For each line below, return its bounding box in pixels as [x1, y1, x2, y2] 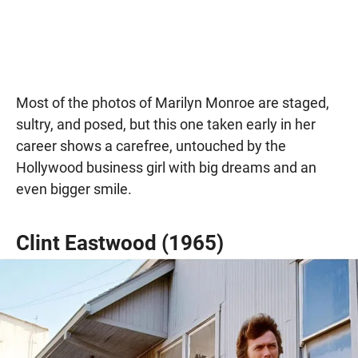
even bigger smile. [16, 181, 132, 198]
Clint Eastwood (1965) [16, 231, 224, 256]
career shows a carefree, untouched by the [16, 137, 286, 155]
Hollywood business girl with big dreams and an [16, 159, 316, 177]
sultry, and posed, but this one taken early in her [16, 116, 316, 133]
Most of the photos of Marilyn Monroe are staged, [16, 94, 329, 112]
